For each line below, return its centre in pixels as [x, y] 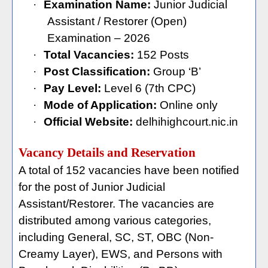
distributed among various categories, [115, 220]
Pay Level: [72, 88]
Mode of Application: [100, 105]
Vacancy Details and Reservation [107, 153]
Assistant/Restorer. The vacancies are [116, 204]
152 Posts [162, 55]
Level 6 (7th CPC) [148, 88]
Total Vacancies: [89, 55]
